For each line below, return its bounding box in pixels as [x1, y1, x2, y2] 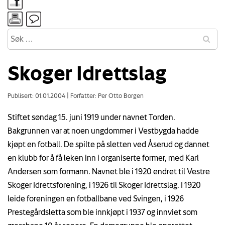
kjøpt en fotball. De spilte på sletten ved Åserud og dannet [8, 139, 209, 149]
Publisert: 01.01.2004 [8, 91, 67, 99]
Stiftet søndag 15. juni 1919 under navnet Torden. [8, 112, 175, 122]
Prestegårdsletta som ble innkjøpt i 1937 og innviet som [8, 207, 197, 216]
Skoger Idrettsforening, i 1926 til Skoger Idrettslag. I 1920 [8, 180, 201, 189]
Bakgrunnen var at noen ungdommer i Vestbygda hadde [8, 126, 199, 135]
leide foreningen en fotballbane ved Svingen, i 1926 [8, 193, 184, 203]
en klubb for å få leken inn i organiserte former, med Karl [8, 153, 199, 162]
